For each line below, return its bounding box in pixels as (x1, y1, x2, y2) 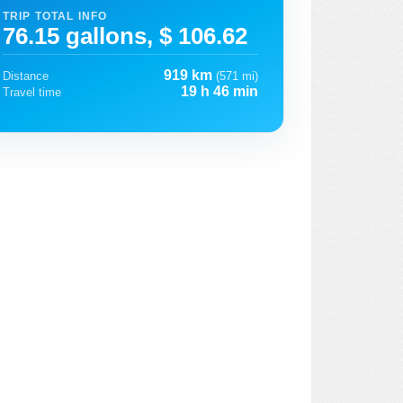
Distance (3, 69, 49, 84)
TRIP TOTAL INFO (3, 10, 108, 22)
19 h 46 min (181, 84, 258, 100)
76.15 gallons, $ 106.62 (3, 22, 247, 49)
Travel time (3, 85, 61, 100)
